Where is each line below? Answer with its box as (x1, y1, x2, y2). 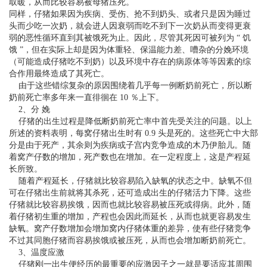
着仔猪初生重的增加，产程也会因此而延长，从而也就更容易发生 (9, 212, 251, 222)
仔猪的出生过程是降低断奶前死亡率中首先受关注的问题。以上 (9, 117, 252, 126)
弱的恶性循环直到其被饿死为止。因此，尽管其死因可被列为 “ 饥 (9, 33, 251, 43)
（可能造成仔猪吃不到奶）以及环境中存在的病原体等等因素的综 (9, 57, 251, 67)
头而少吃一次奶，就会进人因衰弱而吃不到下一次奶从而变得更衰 (9, 21, 251, 31)
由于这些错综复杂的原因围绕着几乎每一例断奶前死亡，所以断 (9, 81, 252, 91)
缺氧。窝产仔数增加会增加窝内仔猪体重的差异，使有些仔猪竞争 (9, 224, 251, 234)
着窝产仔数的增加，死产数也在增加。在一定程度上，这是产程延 (9, 153, 251, 162)
